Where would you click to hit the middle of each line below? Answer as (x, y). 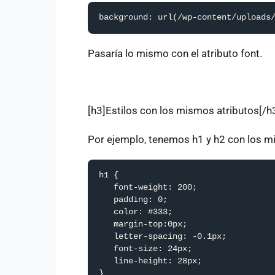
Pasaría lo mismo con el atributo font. (175, 53)
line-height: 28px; (150, 261)
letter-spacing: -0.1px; (163, 236)
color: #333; (136, 212)
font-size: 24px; (145, 249)
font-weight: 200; (148, 187)
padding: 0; (133, 199)
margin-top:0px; (143, 224)
